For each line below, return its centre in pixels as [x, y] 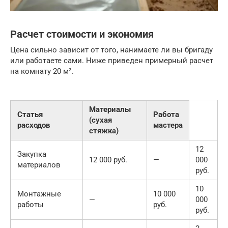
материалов [39, 165]
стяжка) [104, 131]
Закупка [32, 154]
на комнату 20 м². [42, 71]
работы [31, 204]
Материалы [110, 109]
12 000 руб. [108, 160]
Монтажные [39, 194]
